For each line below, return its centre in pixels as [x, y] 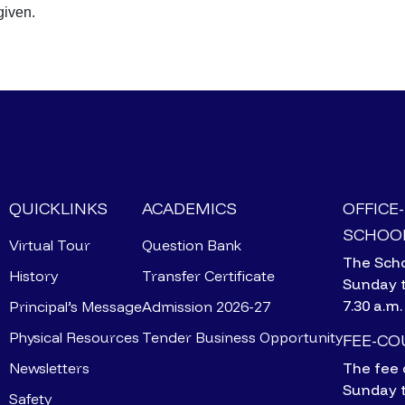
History [33, 276]
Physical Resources [74, 338]
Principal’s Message [75, 307]
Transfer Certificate [208, 276]
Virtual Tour [50, 245]
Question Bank [192, 245]
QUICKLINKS [58, 209]
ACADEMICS [189, 209]
